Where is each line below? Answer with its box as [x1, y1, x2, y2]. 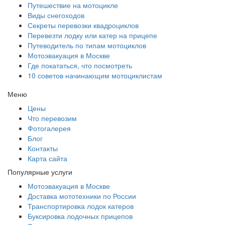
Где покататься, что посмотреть [28, 60, 132, 70]
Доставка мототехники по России [28, 190, 136, 201]
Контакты [28, 143, 58, 153]
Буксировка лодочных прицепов [28, 210, 133, 221]
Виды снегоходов [28, 10, 84, 20]
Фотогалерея [28, 123, 71, 133]
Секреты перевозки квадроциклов [28, 20, 139, 30]
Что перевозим [28, 113, 77, 123]
